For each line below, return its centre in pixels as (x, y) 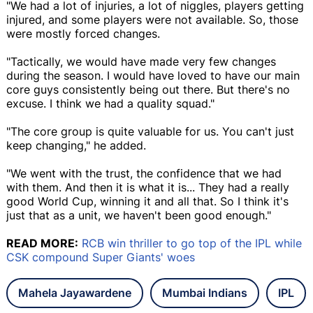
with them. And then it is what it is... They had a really (148, 187)
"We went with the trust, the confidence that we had (144, 173)
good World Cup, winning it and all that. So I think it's (147, 201)
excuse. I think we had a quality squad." (110, 103)
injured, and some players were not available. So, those (152, 19)
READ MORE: (42, 243)
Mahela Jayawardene (75, 292)
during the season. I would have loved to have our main (153, 75)
